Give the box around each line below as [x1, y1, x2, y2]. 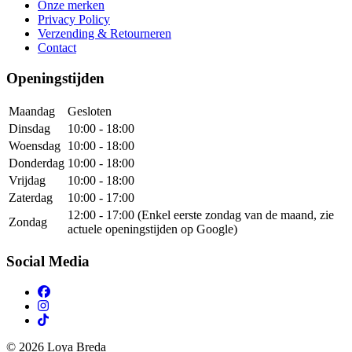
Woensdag [9, 138, 60, 152]
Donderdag [9, 156, 64, 170]
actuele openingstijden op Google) [68, 222, 237, 236]
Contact [38, 41, 76, 55]
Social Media [6, 253, 90, 270]
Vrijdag [9, 173, 46, 187]
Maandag [9, 104, 55, 118]
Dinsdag [9, 121, 50, 135]
